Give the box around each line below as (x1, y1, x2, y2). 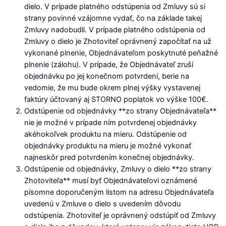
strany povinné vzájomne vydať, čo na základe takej (24, 14, 202, 23)
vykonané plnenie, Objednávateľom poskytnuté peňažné (24, 48, 218, 58)
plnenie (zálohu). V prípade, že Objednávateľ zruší (24, 60, 193, 70)
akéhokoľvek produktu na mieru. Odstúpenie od (24, 130, 187, 139)
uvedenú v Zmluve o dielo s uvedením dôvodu (24, 199, 181, 209)
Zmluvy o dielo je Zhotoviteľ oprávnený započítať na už (24, 37, 211, 46)
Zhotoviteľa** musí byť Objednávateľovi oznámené (24, 176, 197, 186)
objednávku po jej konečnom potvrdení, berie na (24, 72, 189, 81)
